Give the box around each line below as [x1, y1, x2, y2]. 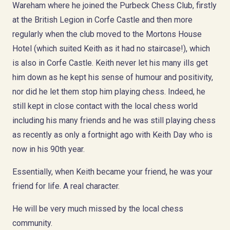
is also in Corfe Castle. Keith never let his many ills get [12, 57, 208, 68]
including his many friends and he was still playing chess [12, 115, 216, 125]
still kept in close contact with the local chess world [12, 101, 198, 111]
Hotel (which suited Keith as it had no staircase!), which [12, 43, 210, 53]
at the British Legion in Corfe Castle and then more [12, 14, 193, 25]
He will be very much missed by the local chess [12, 203, 183, 214]
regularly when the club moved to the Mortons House [12, 29, 202, 39]
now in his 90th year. [12, 144, 85, 154]
